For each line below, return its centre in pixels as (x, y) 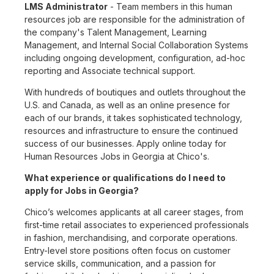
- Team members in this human (170, 7)
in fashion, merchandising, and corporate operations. (131, 238)
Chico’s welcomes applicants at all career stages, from (134, 212)
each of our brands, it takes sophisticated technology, (133, 118)
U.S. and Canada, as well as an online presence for (127, 105)
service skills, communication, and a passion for (120, 264)
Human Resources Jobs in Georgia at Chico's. (117, 157)
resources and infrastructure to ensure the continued (131, 131)
